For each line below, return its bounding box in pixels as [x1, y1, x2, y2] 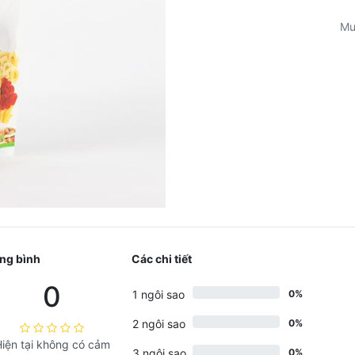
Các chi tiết [131, 252, 192, 265]
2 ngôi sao [132, 317, 185, 330]
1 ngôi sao [132, 288, 185, 301]
